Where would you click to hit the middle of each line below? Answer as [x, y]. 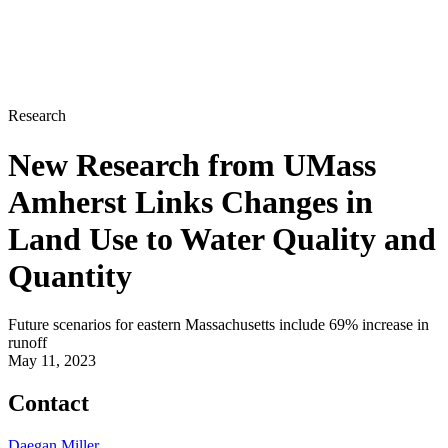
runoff [27, 343]
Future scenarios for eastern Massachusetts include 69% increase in [218, 325]
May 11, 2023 [52, 361]
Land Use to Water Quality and [222, 238]
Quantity [70, 275]
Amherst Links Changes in [190, 201]
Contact [48, 403]
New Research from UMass [192, 164]
